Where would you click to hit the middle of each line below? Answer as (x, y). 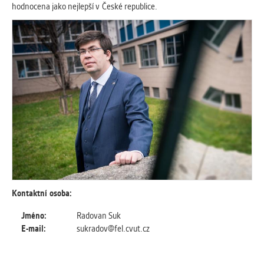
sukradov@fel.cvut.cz (113, 228)
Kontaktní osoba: (43, 193)
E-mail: (35, 228)
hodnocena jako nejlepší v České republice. (85, 6)
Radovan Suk (99, 215)
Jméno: (35, 215)
